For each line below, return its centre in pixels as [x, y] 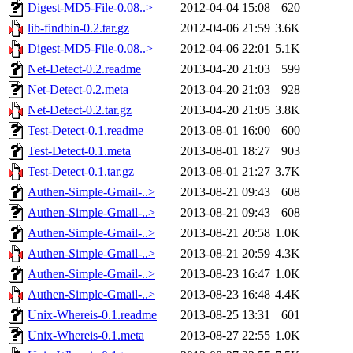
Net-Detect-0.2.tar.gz [80, 110]
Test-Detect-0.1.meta [79, 151]
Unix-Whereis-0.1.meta [86, 336]
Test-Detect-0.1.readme [85, 131]
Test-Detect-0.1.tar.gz [81, 172]
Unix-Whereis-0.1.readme [92, 315]
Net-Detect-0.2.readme [84, 69]
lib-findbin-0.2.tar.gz [78, 28]
